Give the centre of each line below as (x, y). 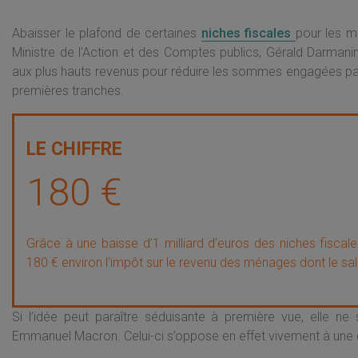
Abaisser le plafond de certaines (107, 33)
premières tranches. (68, 91)
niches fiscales (248, 33)
